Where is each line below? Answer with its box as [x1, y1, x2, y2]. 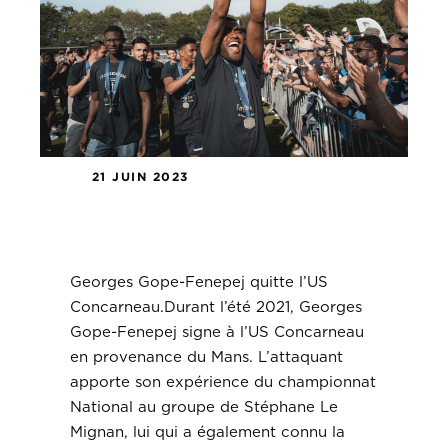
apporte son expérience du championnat [70, 375, 376, 391]
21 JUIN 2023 [91, 170, 189, 184]
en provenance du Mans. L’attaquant [70, 350, 343, 366]
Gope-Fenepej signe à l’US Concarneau [70, 325, 364, 341]
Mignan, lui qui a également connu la [70, 425, 345, 441]
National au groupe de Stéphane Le [70, 400, 338, 416]
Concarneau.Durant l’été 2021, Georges [70, 300, 362, 316]
